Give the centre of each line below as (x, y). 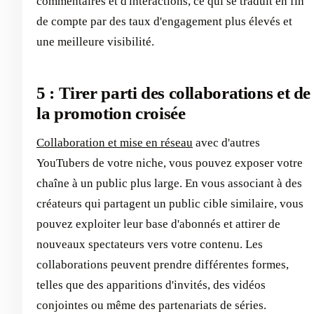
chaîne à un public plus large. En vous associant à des (169, 184)
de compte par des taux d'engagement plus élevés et (164, 21)
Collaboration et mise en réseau (115, 143)
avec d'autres (226, 143)
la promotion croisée (111, 113)
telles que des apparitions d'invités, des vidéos (151, 285)
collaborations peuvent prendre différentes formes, (163, 265)
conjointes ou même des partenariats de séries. (151, 306)
